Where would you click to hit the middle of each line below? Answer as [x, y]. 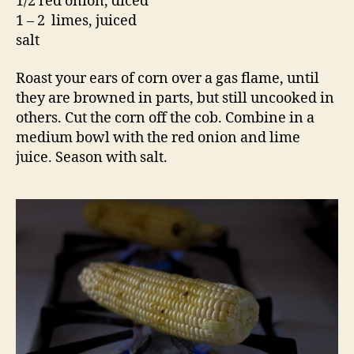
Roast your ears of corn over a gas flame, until [168, 78]
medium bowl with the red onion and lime [158, 137]
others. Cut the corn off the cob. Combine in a [165, 118]
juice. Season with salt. [92, 157]
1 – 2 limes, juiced [76, 21]
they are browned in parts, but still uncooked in [175, 98]
